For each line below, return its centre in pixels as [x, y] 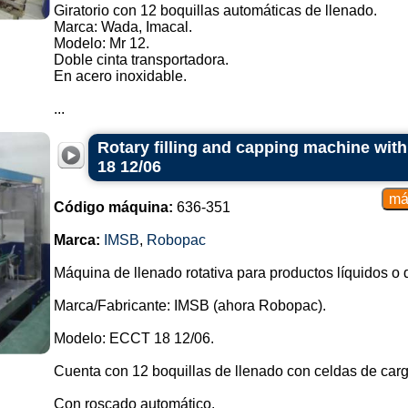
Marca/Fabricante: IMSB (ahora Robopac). [189, 306]
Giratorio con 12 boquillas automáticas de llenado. [215, 10]
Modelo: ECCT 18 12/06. [133, 338]
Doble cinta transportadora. [141, 60]
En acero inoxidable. [120, 76]
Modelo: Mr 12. [101, 43]
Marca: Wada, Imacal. [122, 27]
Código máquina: [113, 207]
